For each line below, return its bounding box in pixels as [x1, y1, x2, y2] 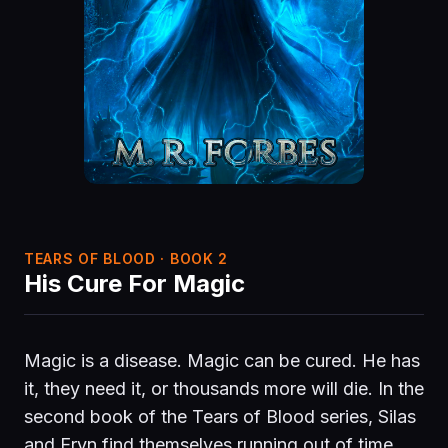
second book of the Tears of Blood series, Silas [24, 405, 416, 427]
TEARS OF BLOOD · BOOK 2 [24, 249, 229, 267]
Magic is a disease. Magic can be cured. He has [24, 349, 420, 371]
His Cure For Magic [24, 268, 245, 298]
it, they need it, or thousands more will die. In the [24, 377, 424, 399]
